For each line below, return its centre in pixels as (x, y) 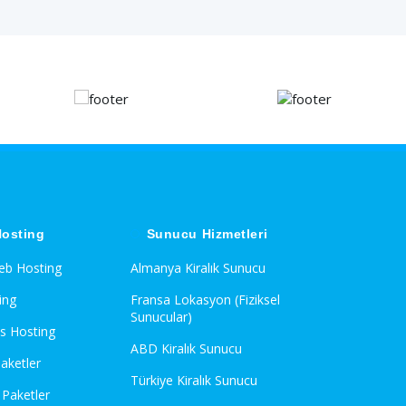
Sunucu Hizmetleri (207, 233)
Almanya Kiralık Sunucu (198, 267)
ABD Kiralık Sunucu (186, 348)
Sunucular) (161, 316)
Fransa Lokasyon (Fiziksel (205, 299)
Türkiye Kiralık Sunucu (193, 380)
